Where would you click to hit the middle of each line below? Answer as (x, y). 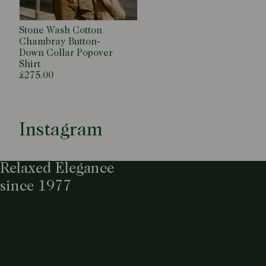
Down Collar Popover (66, 54)
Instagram (61, 131)
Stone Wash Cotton (61, 31)
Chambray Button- (60, 42)
